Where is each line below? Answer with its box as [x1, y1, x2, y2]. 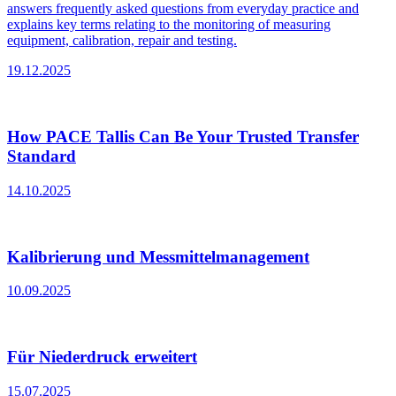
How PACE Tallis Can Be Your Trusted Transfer [7, 127, 359, 147]
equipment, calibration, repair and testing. [7, 33, 237, 49]
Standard [7, 147, 76, 166]
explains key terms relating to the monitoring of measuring [7, 17, 331, 33]
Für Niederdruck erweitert [7, 347, 197, 367]
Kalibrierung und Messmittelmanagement [7, 247, 309, 266]
